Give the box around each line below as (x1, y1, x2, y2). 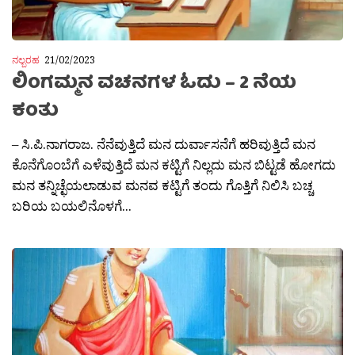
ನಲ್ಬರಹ (12, 52, 40, 67)
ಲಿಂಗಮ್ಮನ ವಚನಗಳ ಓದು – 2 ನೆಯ (12, 68, 296, 101)
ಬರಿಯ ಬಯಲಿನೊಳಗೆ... (12, 197, 132, 216)
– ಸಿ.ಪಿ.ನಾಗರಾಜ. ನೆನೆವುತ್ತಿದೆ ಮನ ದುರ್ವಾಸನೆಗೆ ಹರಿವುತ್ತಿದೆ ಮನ (12, 135, 315, 154)
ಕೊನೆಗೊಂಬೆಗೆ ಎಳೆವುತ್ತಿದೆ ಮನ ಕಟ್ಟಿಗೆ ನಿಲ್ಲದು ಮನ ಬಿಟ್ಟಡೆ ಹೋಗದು (12, 155, 336, 174)
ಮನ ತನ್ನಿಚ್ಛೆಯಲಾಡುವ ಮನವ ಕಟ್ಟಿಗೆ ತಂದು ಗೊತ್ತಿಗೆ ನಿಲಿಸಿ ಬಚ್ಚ (12, 176, 313, 195)
